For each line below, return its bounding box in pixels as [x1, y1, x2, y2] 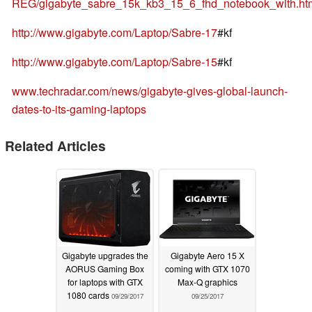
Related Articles [5, 136, 106, 156]
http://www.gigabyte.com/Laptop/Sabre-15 [12, 54, 217, 70]
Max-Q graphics [177, 275, 237, 288]
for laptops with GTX [67, 275, 143, 288]
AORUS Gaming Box [65, 262, 144, 274]
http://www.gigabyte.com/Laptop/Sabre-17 [12, 24, 217, 41]
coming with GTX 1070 [164, 262, 250, 274]
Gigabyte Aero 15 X [170, 249, 244, 261]
